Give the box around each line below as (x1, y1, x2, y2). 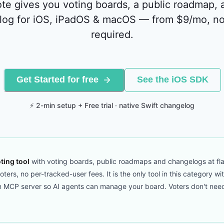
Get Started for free (16, 74, 98, 85)
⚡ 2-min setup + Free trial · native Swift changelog (29, 100, 194, 109)
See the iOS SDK (136, 74, 208, 85)
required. (90, 28, 133, 40)
